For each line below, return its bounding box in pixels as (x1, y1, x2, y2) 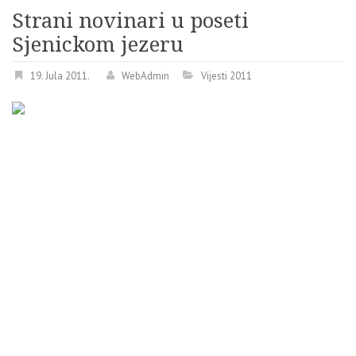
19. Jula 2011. (30, 69, 90, 83)
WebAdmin (122, 69, 169, 83)
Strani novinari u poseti (12, 9, 249, 33)
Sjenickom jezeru (12, 33, 184, 57)
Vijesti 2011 (201, 69, 252, 83)
